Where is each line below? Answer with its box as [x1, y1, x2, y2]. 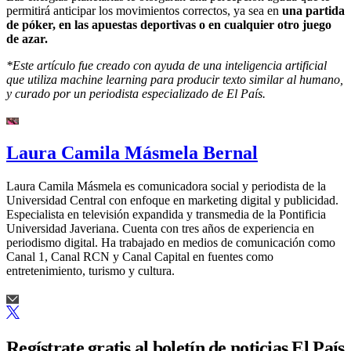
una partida [282, 3, 345, 17]
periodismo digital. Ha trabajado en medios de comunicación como [6, 236, 335, 250]
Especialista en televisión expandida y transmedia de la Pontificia [6, 208, 326, 222]
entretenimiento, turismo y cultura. [6, 264, 175, 278]
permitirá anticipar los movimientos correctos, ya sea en [6, 3, 282, 17]
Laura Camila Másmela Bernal [6, 143, 258, 164]
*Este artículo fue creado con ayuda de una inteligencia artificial [6, 58, 327, 72]
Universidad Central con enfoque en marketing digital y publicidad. [6, 194, 338, 208]
